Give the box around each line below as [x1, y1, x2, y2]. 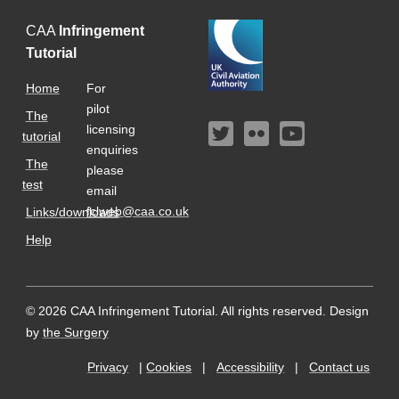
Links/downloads [25, 205, 119, 219]
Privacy [87, 360, 129, 374]
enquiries [86, 142, 139, 157]
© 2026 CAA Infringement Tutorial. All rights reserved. [25, 304, 330, 318]
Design [329, 304, 369, 318]
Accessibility [216, 360, 285, 374]
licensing [86, 122, 136, 136]
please [86, 163, 125, 177]
